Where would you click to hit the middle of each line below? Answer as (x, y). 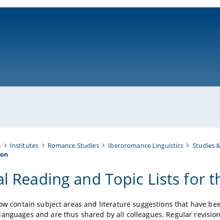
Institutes (24, 145)
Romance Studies (73, 145)
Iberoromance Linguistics (146, 145)
